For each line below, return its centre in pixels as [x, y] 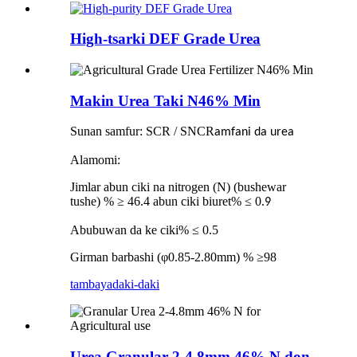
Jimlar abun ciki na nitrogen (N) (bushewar [178, 187]
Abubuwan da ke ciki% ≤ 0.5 [144, 230]
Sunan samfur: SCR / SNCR [142, 131]
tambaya [91, 284]
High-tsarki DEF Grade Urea [165, 39]
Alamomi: [95, 160]
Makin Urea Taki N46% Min [165, 100]
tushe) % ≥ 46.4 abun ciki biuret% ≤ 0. [167, 202]
